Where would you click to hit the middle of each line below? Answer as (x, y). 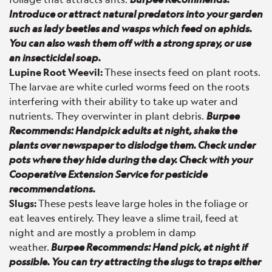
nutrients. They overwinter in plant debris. (108, 115)
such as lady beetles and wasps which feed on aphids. (131, 28)
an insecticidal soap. (56, 57)
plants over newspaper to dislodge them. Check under (132, 144)
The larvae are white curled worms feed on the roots (129, 86)
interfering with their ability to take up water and (124, 101)
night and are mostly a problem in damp (103, 232)
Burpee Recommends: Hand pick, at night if (149, 246)
